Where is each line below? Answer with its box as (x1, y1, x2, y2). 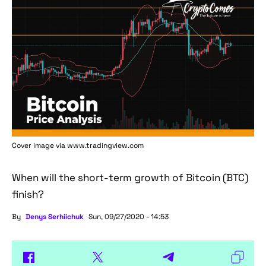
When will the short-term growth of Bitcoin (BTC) (12, 171, 248, 185)
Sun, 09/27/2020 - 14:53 (88, 212, 169, 222)
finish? (12, 188, 44, 201)
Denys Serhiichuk (26, 212, 84, 222)
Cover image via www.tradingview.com (12, 141, 144, 151)
